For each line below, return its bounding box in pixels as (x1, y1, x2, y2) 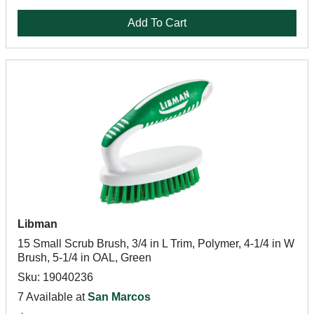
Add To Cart (128, 17, 186, 29)
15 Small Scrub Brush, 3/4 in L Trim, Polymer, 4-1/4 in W (18, 238, 294, 250)
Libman (18, 218, 57, 230)
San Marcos (88, 291, 151, 303)
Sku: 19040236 (18, 271, 93, 283)
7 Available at (18, 291, 88, 303)
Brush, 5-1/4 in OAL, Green (18, 252, 151, 264)
